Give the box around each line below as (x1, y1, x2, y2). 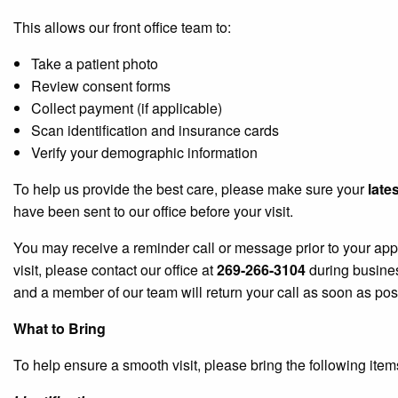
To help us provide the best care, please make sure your (13, 178, 368, 199)
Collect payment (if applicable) (31, 97, 222, 118)
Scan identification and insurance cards (31, 119, 279, 140)
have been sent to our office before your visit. (13, 200, 293, 221)
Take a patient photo (31, 52, 158, 74)
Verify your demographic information (31, 141, 258, 163)
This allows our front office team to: (13, 16, 231, 37)
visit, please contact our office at (13, 259, 217, 280)
